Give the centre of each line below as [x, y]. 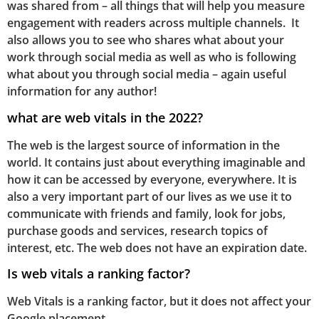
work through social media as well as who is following [152, 57]
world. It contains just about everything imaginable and [156, 162]
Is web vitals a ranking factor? [99, 274]
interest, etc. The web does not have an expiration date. [157, 247]
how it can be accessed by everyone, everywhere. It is [152, 179]
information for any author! [82, 91]
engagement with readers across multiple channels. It [153, 23]
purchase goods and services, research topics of [137, 230]
